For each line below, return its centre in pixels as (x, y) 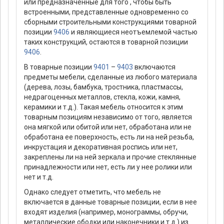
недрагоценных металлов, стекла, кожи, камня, (102, 97)
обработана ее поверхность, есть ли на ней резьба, (109, 137)
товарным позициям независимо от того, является (108, 117)
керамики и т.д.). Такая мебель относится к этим (103, 107)
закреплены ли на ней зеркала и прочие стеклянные (110, 157)
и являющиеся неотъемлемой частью (133, 32)
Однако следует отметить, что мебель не (92, 192)
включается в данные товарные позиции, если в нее (110, 202)
